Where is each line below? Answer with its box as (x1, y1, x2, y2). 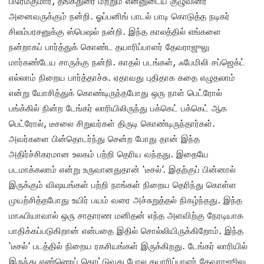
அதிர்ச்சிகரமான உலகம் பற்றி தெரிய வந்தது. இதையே (9, 148, 209, 159)
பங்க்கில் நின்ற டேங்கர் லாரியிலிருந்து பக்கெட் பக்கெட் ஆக (9, 102, 227, 113)
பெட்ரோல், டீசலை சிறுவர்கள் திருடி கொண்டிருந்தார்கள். (9, 117, 215, 128)
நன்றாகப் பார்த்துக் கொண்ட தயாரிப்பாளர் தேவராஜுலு (9, 41, 209, 52)
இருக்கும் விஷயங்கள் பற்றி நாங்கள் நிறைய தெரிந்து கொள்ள (9, 179, 236, 190)
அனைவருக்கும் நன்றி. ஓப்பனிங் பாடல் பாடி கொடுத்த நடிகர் (9, 10, 230, 21)
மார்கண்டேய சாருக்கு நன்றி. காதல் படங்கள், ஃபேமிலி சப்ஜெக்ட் (9, 56, 245, 67)
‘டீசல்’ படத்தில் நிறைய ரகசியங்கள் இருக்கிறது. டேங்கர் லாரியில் (9, 240, 247, 251)
